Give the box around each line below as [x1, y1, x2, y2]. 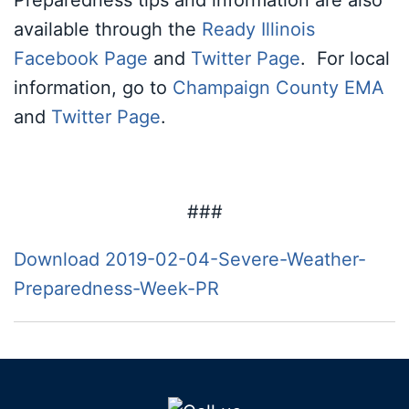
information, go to [14, 77, 173, 99]
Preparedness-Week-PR [14, 278, 219, 299]
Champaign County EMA [173, 77, 384, 99]
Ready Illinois [202, 18, 315, 40]
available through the [14, 18, 202, 40]
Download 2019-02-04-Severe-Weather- [14, 248, 366, 270]
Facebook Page [14, 47, 148, 69]
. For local [300, 47, 390, 69]
